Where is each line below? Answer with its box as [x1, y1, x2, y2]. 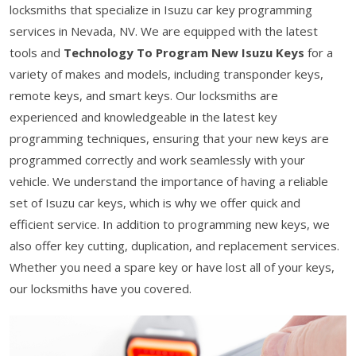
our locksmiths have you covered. [10, 280, 192, 296]
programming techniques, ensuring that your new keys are [10, 130, 329, 146]
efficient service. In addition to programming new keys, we [10, 215, 330, 232]
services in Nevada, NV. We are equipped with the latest [10, 22, 318, 39]
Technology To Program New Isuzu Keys [64, 44, 304, 60]
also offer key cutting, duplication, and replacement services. [10, 237, 339, 253]
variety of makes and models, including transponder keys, [10, 65, 323, 82]
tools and [10, 44, 64, 60]
